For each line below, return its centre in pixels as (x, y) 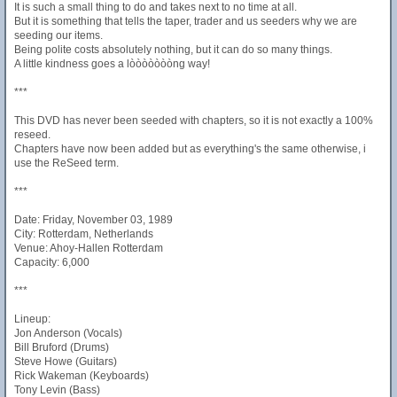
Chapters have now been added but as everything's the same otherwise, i (190, 149)
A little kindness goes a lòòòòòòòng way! (112, 64)
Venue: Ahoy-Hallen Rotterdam (89, 248)
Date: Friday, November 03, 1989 (93, 220)
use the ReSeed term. (66, 163)
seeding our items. (58, 35)
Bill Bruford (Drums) (62, 347)
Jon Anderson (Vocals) (68, 333)
